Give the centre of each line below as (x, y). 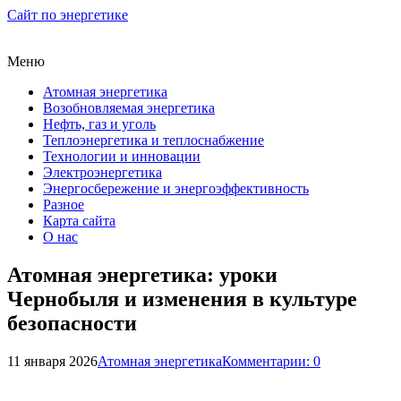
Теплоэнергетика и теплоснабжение (154, 140)
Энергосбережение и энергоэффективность (176, 188)
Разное (64, 205)
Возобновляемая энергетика (129, 108)
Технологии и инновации (122, 156)
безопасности (72, 323)
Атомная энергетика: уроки (142, 274)
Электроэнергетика (102, 172)
